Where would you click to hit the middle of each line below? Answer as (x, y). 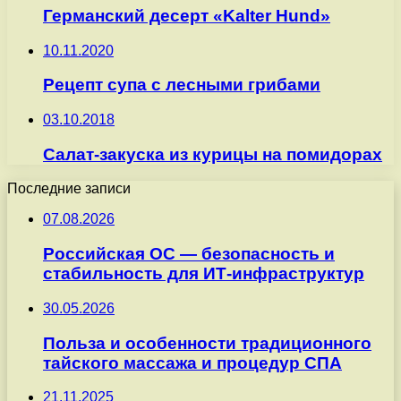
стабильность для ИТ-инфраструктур (204, 274)
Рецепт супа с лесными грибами (182, 85)
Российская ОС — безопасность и (189, 254)
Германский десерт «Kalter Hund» (187, 15)
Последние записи (69, 189)
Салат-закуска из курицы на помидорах (213, 154)
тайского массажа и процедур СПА (192, 363)
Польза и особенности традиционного (207, 343)
